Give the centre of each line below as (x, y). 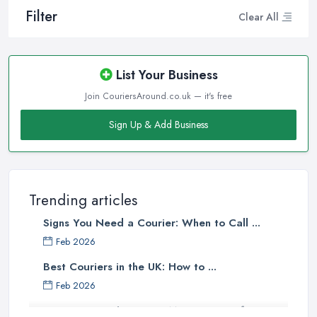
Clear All (259, 17)
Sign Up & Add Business (158, 125)
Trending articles (83, 201)
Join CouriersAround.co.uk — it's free (158, 97)
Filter (41, 17)
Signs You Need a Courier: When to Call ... (152, 223)
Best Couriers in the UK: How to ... (130, 267)
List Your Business (165, 75)
